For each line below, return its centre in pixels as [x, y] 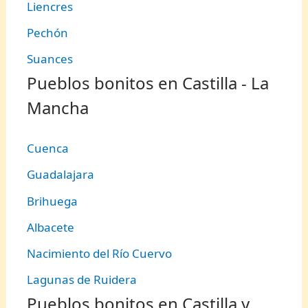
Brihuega [53, 201]
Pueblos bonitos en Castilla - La [148, 83]
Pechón [48, 32]
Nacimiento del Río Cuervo [100, 254]
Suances [50, 59]
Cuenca [48, 148]
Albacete [51, 227]
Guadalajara [61, 175]
